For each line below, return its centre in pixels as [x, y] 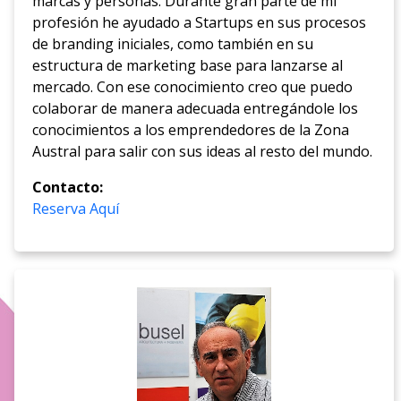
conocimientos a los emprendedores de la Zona [191, 130]
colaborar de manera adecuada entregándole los [196, 109]
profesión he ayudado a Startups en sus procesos [200, 23]
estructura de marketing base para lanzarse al [188, 66]
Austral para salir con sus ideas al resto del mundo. [203, 152]
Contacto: [68, 188]
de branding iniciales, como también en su [173, 44]
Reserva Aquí [76, 209]
